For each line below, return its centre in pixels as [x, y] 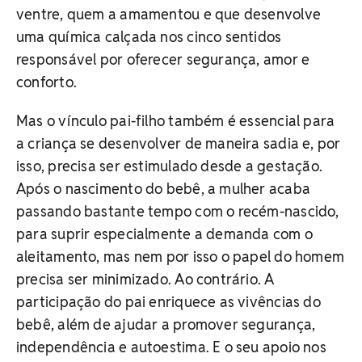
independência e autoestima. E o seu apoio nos [171, 347]
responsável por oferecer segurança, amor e [163, 59]
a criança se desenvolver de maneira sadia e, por [179, 143]
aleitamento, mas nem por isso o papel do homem [181, 256]
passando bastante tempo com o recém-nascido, [178, 211]
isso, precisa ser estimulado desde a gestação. [170, 166]
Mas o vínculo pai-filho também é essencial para [176, 120]
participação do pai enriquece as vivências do [168, 301]
